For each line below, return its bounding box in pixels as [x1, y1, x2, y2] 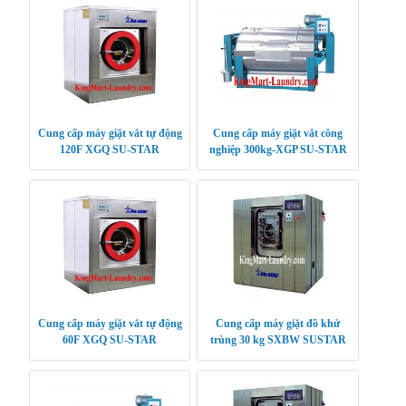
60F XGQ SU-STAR [63, 333, 157, 346]
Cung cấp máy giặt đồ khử [216, 316, 341, 330]
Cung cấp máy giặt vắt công [213, 126, 343, 140]
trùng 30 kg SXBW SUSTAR [209, 333, 346, 346]
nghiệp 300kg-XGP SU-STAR [208, 142, 347, 156]
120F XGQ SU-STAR [60, 142, 159, 156]
